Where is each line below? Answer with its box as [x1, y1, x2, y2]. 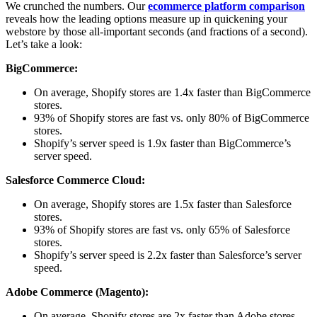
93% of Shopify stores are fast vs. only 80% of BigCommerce [34, 112, 309, 125]
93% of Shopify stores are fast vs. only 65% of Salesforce [34, 224, 290, 236]
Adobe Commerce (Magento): [6, 286, 149, 299]
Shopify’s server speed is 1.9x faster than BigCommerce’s [34, 137, 291, 150]
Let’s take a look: [6, 38, 82, 51]
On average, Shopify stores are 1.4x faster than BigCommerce [34, 86, 311, 99]
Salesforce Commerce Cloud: [6, 174, 145, 187]
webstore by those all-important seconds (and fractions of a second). [6, 25, 308, 38]
